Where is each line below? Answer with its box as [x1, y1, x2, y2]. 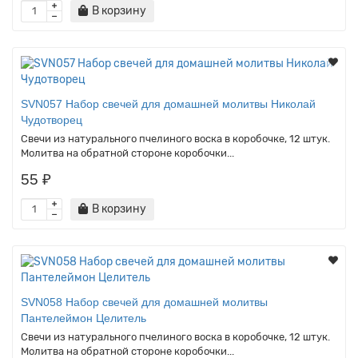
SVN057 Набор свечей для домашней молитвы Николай [21, 97, 316, 110]
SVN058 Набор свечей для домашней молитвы [21, 295, 268, 308]
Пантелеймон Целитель [21, 311, 146, 324]
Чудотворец [21, 113, 82, 126]
